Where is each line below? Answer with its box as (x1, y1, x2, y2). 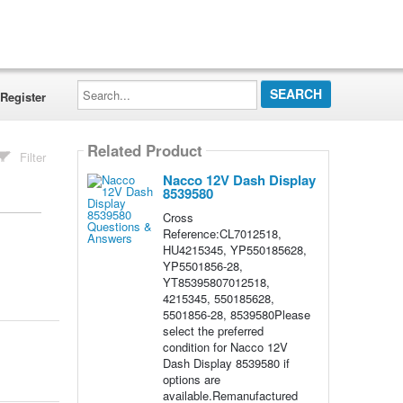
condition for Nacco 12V (162, 338, 288, 355)
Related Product (86, 139, 202, 162)
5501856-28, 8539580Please (162, 306, 310, 323)
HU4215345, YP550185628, (162, 241, 307, 258)
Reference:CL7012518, (162, 225, 282, 242)
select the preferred (162, 322, 264, 339)
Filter (20, 148, 47, 166)
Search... (76, 76, 124, 94)
